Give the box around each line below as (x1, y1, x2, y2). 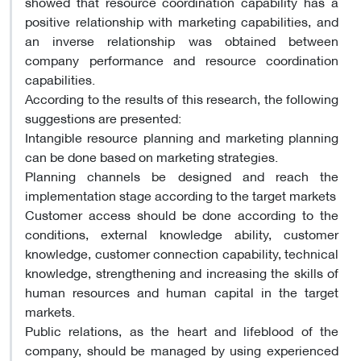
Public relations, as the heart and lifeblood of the (25, 317, 338, 342)
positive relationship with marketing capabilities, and (25, 8, 338, 32)
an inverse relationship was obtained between (25, 27, 338, 52)
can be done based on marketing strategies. (25, 143, 278, 168)
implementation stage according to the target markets (25, 182, 336, 206)
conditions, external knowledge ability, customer (25, 221, 338, 245)
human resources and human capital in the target (25, 279, 338, 303)
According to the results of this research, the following (25, 85, 338, 110)
